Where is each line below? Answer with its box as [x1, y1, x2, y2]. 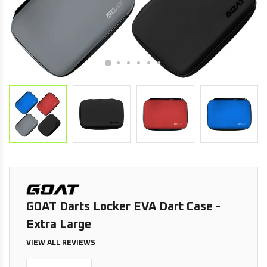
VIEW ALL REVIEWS [26, 238, 96, 247]
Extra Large [26, 218, 92, 231]
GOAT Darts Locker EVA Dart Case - [26, 200, 221, 213]
